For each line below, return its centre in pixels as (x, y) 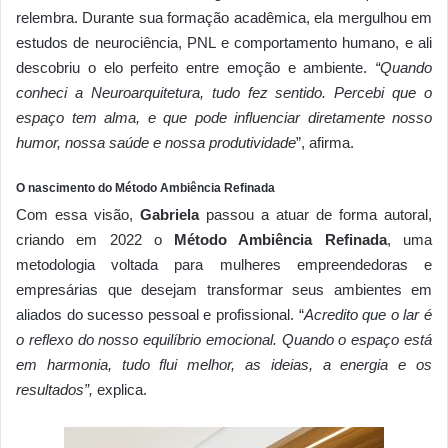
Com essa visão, (78, 215)
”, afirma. (325, 143)
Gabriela (169, 215)
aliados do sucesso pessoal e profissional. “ (160, 315)
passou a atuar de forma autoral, (315, 215)
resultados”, (54, 390)
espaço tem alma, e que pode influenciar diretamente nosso (224, 118)
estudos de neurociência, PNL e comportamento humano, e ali (224, 43)
